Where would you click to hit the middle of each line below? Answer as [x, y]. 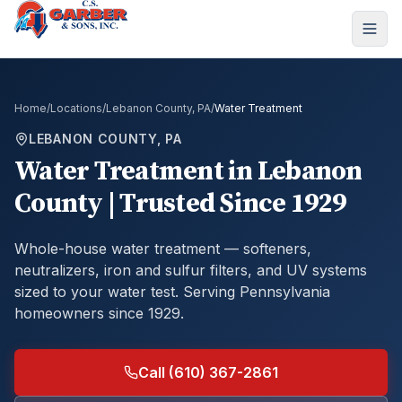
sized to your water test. [96, 292]
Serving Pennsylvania [254, 292]
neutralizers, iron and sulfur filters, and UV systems [191, 270]
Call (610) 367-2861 [208, 372]
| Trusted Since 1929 [224, 204]
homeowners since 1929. [99, 313]
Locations [76, 108]
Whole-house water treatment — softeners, [163, 249]
